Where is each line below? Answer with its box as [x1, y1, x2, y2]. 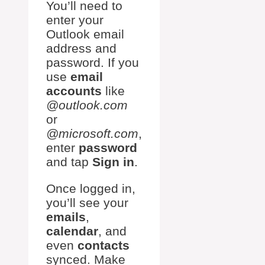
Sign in [92, 154, 134, 169]
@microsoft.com [46, 126, 138, 140]
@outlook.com [46, 98, 128, 112]
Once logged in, [46, 181, 135, 195]
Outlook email [46, 27, 124, 41]
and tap [46, 154, 92, 169]
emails [46, 209, 86, 224]
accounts [46, 83, 102, 98]
